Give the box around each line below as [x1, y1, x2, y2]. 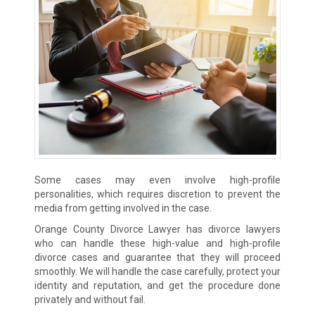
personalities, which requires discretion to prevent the [34, 188, 281, 200]
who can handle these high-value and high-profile [34, 238, 281, 250]
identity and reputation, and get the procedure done [34, 280, 281, 292]
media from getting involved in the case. [34, 202, 212, 214]
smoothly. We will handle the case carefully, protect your [34, 266, 281, 278]
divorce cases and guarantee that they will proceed [34, 252, 281, 264]
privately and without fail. [34, 294, 146, 306]
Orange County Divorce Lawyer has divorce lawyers [34, 224, 281, 236]
